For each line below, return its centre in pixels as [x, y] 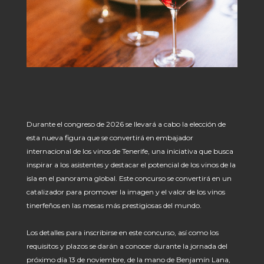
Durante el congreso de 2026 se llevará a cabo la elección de [126, 124]
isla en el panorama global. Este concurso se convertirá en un [129, 179]
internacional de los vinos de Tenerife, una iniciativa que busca [130, 151]
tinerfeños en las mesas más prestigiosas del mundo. [115, 206]
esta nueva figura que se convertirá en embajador [110, 138]
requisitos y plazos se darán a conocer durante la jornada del [127, 246]
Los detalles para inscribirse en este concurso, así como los [122, 233]
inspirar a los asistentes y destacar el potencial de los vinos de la [131, 165]
